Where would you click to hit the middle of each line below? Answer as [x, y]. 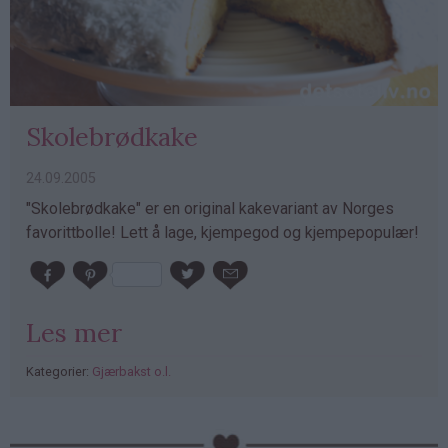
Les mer [74, 332]
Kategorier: [59, 371]
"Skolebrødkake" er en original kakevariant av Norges [210, 209]
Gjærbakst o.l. [131, 371]
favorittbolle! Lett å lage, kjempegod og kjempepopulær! [222, 233]
